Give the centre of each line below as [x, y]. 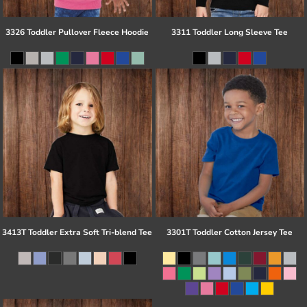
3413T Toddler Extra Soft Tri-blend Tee [77, 233]
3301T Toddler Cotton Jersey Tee [230, 233]
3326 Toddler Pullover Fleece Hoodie [77, 32]
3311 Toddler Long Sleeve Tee [230, 32]
